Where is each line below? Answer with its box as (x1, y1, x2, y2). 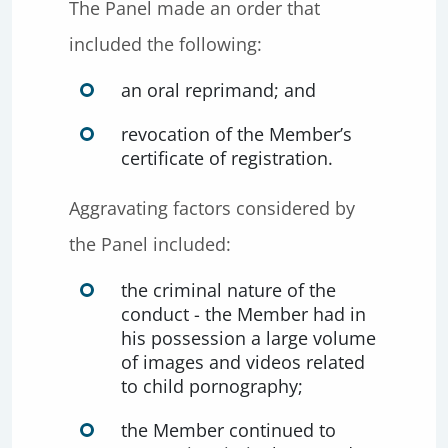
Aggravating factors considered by (69, 196, 355, 220)
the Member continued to (121, 418, 336, 442)
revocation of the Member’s (121, 122, 352, 146)
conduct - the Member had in (121, 302, 366, 326)
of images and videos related (121, 350, 365, 374)
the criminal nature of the (121, 278, 336, 302)
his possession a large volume (121, 326, 376, 350)
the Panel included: (69, 232, 231, 256)
